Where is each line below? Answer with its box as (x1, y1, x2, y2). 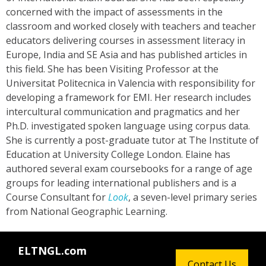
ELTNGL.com (18, 243, 87, 258)
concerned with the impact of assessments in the (6, 5, 223, 19)
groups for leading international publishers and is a (6, 176, 236, 190)
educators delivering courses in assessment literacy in (6, 34, 245, 47)
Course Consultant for (6, 191, 108, 204)
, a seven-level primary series (128, 191, 257, 204)
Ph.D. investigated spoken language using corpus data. (6, 119, 250, 133)
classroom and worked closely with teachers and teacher (6, 20, 256, 33)
